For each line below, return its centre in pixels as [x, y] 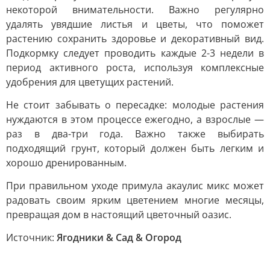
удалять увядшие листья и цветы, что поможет [135, 24]
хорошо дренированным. [66, 162]
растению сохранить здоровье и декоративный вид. [135, 38]
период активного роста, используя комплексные [135, 67]
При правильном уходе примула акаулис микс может [135, 185]
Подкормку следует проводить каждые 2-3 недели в [135, 53]
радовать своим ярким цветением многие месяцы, [135, 200]
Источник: [31, 237]
